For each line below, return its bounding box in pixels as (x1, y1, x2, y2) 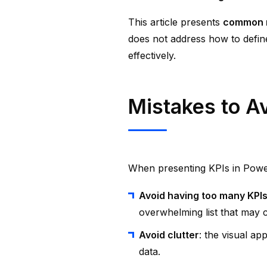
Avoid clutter (139, 229, 199, 241)
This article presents (128, 16, 223, 28)
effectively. (128, 49, 176, 61)
